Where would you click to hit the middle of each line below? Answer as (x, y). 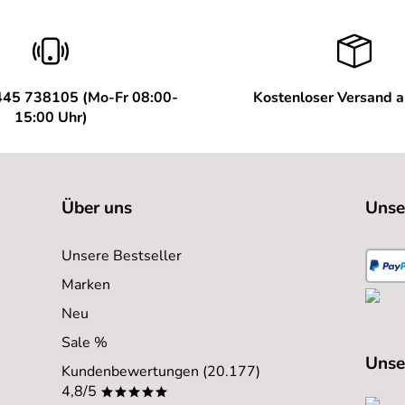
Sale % (85, 342)
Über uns (97, 207)
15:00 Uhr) (51, 117)
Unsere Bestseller (122, 255)
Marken (86, 284)
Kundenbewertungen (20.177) (161, 371)
